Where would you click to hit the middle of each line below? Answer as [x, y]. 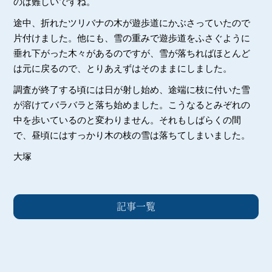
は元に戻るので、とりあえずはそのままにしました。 [123, 69]
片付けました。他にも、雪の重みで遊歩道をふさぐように [132, 38]
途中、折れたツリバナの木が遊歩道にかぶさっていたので [132, 23]
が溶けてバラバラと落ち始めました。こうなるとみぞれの [132, 105]
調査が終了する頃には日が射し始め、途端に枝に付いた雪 [132, 90]
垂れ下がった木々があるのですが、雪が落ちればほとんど [132, 53]
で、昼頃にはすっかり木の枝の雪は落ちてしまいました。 [132, 135]
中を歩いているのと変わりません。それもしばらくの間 [127, 120]
